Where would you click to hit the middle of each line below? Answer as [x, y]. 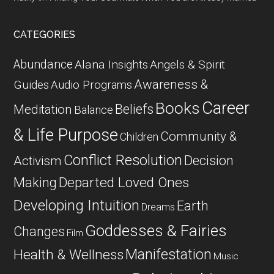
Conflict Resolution [123, 160]
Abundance [43, 65]
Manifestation [169, 254]
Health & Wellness [69, 255]
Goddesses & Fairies [156, 231]
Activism [38, 161]
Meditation [43, 109]
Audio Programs [92, 85]
